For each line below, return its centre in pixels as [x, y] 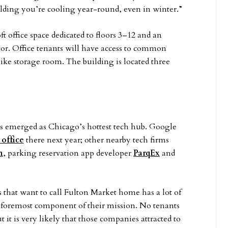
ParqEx [147, 153]
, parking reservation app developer [68, 153]
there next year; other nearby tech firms [96, 140]
